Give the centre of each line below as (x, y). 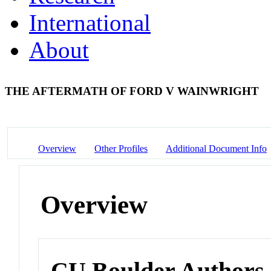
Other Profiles (121, 148)
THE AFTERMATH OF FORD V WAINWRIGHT (133, 91)
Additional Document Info (216, 148)
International (90, 22)
